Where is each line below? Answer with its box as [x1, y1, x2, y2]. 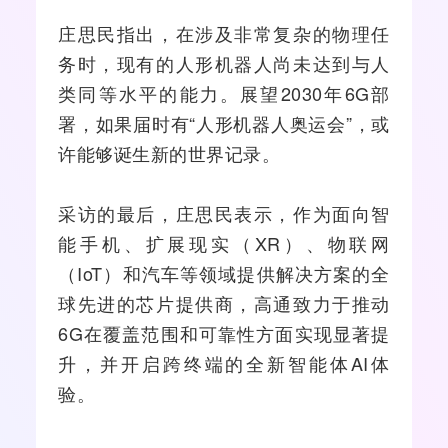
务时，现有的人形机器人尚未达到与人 [58, 49, 390, 76]
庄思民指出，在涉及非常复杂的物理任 [58, 19, 390, 46]
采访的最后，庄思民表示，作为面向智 [58, 199, 390, 226]
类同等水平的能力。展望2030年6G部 [58, 79, 390, 106]
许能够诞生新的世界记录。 [58, 139, 281, 166]
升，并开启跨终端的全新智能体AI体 [58, 349, 390, 376]
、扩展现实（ [123, 229, 255, 256]
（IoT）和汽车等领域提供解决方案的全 [58, 259, 390, 286]
